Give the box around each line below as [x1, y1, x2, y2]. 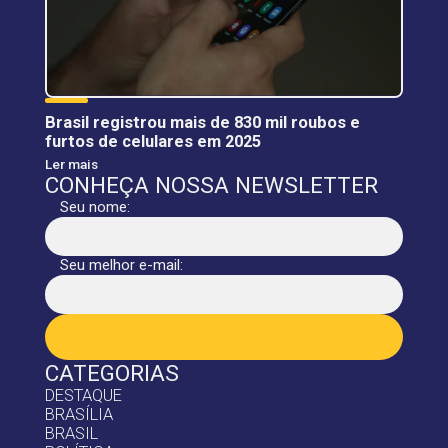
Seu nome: [59, 197, 130, 216]
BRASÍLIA [44, 404, 113, 424]
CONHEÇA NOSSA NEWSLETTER [44, 171, 378, 198]
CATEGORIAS [44, 359, 179, 386]
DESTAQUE [44, 385, 122, 405]
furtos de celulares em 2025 [44, 131, 261, 151]
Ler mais [44, 155, 98, 172]
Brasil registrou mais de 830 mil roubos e [44, 112, 360, 132]
